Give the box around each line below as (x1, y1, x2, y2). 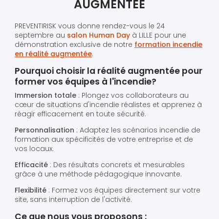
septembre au (15, 30, 67, 40)
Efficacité (15, 160, 48, 170)
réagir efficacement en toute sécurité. (15, 109, 146, 119)
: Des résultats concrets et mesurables (48, 160, 185, 170)
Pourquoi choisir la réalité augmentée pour (15, 65, 202, 77)
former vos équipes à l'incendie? (15, 75, 156, 88)
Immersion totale (15, 90, 76, 101)
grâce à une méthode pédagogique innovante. (15, 169, 182, 179)
